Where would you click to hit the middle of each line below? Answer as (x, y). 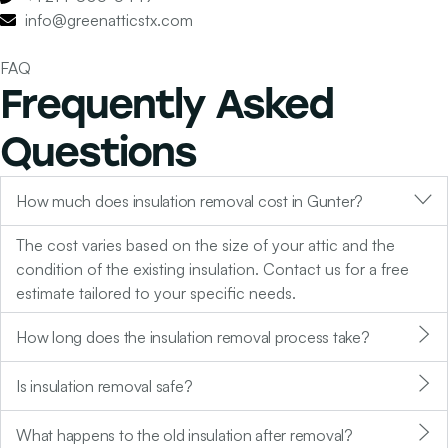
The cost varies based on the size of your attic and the (205, 245)
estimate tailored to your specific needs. (156, 293)
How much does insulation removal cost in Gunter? (189, 201)
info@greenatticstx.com (109, 20)
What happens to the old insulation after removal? (184, 435)
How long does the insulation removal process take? (193, 337)
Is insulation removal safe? (104, 386)
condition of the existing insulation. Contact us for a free (212, 269)
